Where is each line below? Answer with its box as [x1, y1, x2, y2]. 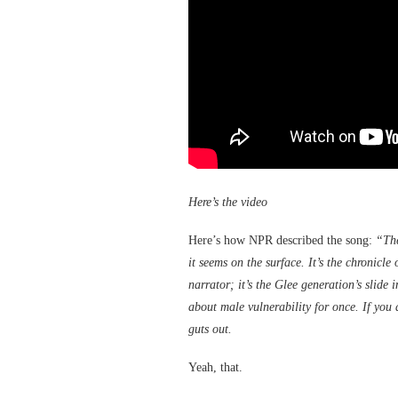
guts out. [188, 322, 232, 337]
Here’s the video [188, 195, 267, 210]
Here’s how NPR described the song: [188, 234, 376, 248]
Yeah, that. [188, 361, 243, 375]
